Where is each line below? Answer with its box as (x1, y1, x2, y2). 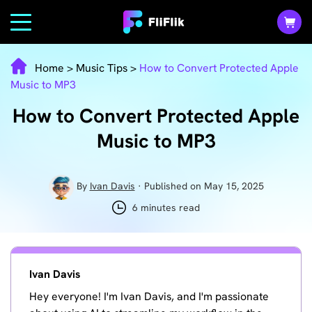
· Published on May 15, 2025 (134, 180, 264, 193)
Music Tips (76, 60, 127, 75)
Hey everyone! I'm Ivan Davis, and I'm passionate (29, 289, 270, 304)
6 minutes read (132, 201, 200, 214)
